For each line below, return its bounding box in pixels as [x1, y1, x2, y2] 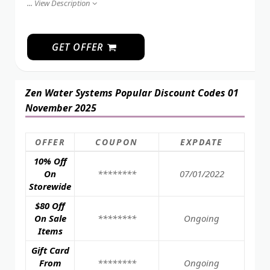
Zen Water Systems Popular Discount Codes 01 [25, 86, 239, 99]
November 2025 [25, 101, 96, 115]
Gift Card [31, 243, 69, 256]
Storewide [29, 180, 71, 192]
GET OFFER [51, 40, 106, 54]
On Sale [34, 212, 66, 224]
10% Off [33, 154, 67, 167]
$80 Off [35, 199, 65, 212]
